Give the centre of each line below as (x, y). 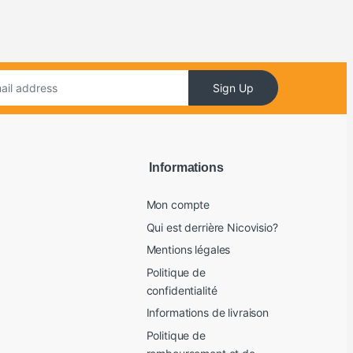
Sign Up (234, 88)
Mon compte (178, 205)
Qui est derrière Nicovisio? (212, 227)
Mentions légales (188, 250)
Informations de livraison (207, 313)
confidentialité (182, 290)
